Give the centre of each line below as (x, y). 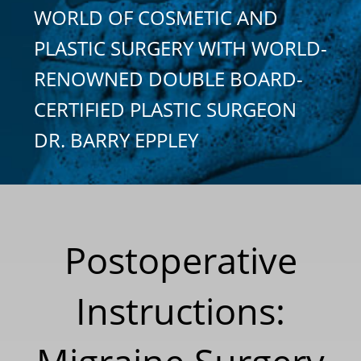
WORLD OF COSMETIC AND (156, 17)
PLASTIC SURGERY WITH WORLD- (180, 48)
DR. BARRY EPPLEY (116, 139)
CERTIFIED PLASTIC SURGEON (165, 109)
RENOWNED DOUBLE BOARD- (168, 78)
